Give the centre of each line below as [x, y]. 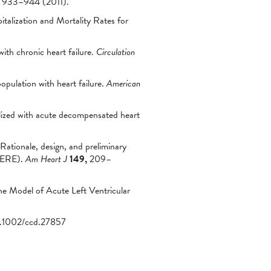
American [123, 83]
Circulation [116, 52]
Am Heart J [46, 159]
